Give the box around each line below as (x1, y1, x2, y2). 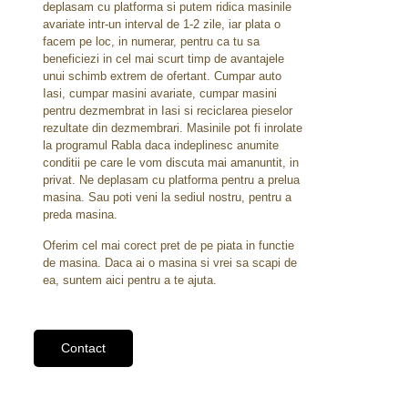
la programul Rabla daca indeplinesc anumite (42, 138, 279, 152)
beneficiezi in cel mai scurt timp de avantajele (42, 52, 284, 66)
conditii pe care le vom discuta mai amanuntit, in (42, 156, 299, 169)
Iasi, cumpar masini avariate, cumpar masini (42, 87, 277, 100)
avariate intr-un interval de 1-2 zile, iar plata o (42, 17, 280, 31)
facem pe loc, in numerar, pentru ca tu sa (42, 35, 260, 48)
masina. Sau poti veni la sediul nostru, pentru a (42, 190, 291, 204)
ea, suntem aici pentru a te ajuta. (42, 273, 217, 287)
